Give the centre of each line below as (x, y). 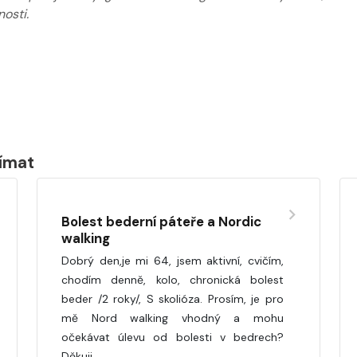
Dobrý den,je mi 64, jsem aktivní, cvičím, (173, 260)
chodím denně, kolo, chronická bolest (173, 279)
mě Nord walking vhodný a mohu (173, 318)
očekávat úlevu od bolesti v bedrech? (173, 337)
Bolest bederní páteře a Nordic (161, 221)
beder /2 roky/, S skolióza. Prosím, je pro (173, 298)
